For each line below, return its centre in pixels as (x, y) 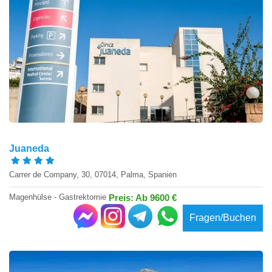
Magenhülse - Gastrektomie (59, 197)
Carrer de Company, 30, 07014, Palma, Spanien (93, 174)
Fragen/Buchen (223, 217)
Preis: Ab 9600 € (143, 198)
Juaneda (29, 148)
